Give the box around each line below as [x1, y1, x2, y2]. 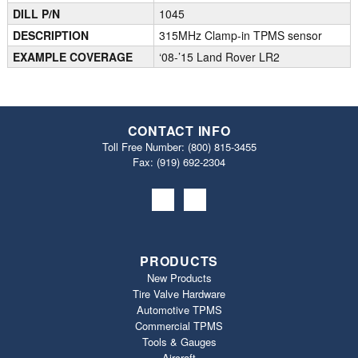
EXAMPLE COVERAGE [13, 48, 133, 65]
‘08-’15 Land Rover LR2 [159, 48, 280, 65]
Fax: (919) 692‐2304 [133, 153, 225, 169]
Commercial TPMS [135, 317, 223, 333]
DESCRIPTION [13, 26, 89, 43]
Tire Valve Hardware [133, 285, 225, 301]
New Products [146, 269, 212, 285]
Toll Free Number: [101, 138, 188, 154]
